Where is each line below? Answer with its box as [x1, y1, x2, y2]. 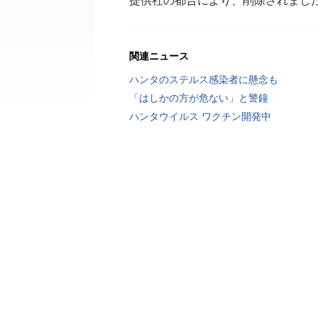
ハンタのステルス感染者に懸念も [129, 74, 278, 85]
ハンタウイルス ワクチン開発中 [129, 111, 271, 122]
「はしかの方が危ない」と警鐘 [129, 92, 268, 104]
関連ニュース [129, 50, 189, 62]
